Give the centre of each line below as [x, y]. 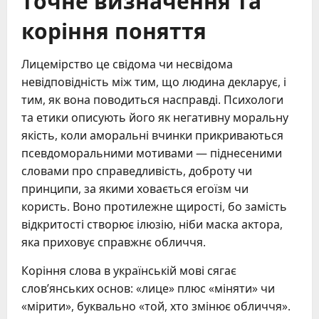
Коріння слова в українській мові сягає [129, 270]
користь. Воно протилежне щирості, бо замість [154, 206]
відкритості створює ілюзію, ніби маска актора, [152, 224]
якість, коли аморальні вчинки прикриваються [152, 135]
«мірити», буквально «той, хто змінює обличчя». [156, 306]
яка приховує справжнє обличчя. [114, 242]
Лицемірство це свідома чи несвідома [127, 64]
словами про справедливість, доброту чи [137, 171]
